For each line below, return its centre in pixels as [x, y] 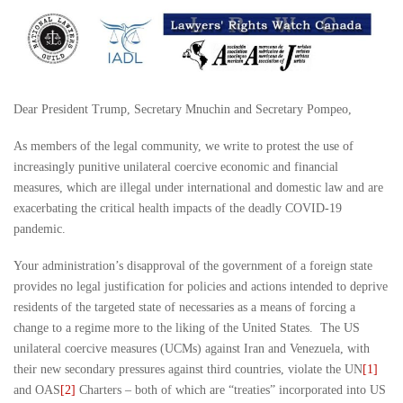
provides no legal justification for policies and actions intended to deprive [201, 287]
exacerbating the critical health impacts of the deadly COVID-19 [178, 209]
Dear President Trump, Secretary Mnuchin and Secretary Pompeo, [183, 110]
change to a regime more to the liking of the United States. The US [187, 328]
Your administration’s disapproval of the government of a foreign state [193, 266]
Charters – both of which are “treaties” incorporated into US [231, 390]
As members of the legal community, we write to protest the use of [184, 147]
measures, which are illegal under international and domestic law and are [198, 188]
